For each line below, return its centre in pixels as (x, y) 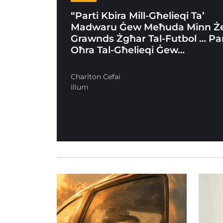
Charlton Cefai (96, 76)
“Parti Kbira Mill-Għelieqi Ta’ (138, 15)
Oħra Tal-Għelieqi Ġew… (128, 50)
